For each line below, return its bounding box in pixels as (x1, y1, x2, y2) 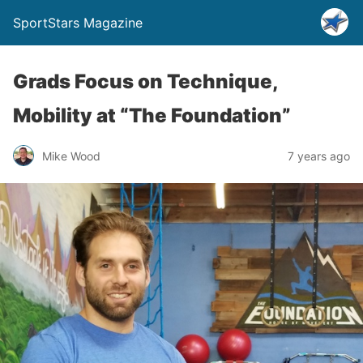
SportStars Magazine (13, 15, 143, 31)
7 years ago (288, 148, 350, 163)
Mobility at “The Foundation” (13, 104, 291, 127)
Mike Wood (42, 148, 100, 163)
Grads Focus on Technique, (13, 70, 278, 93)
